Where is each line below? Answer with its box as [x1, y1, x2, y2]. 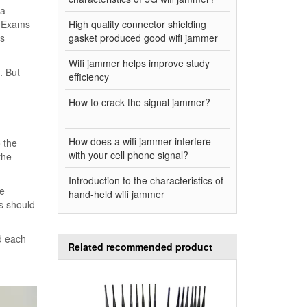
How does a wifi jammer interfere [68, 134, 211, 148]
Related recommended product [67, 240, 212, 254]
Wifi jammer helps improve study [68, 56, 210, 70]
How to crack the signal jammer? [68, 95, 210, 109]
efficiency [68, 70, 109, 84]
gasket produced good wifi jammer [68, 31, 218, 45]
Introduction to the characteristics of [68, 173, 223, 187]
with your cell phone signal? [68, 148, 188, 162]
